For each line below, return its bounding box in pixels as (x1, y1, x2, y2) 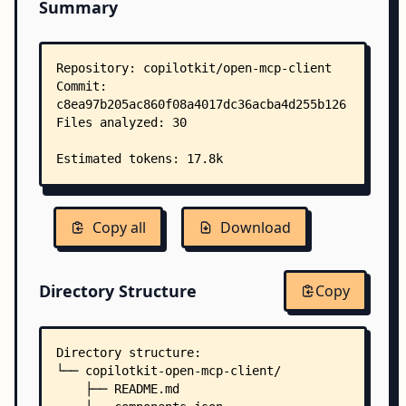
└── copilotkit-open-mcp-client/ (56, 363, 281, 378)
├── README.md (56, 382, 179, 396)
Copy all (92, 217, 146, 237)
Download (220, 217, 291, 237)
